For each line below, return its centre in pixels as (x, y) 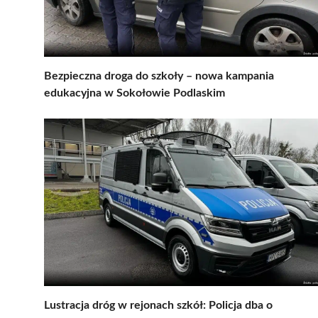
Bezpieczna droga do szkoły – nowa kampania (159, 76)
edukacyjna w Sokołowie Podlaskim (135, 93)
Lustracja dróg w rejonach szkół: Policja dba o (158, 305)
